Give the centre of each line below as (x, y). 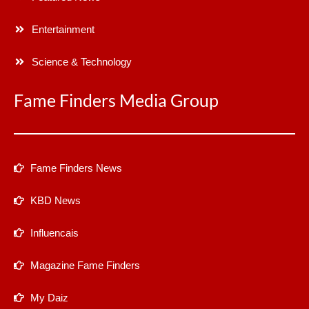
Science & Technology (81, 61)
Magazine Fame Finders (85, 265)
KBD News (55, 200)
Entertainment (63, 29)
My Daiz (49, 297)
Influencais (54, 232)
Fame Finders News (76, 168)
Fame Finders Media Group (116, 100)
